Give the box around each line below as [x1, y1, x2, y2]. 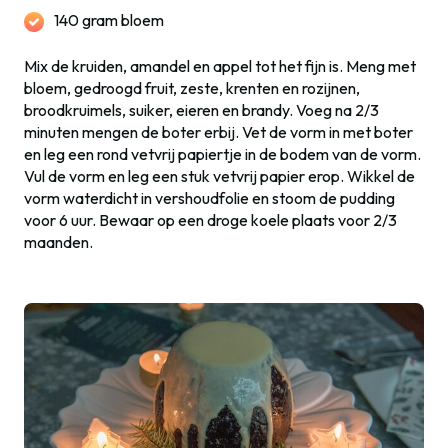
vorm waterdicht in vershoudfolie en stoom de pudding [24, 187, 395, 208]
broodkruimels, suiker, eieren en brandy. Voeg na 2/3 [24, 99, 379, 120]
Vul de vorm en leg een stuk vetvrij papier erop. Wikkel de [24, 165, 415, 186]
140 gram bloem [54, 9, 164, 30]
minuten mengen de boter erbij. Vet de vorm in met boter [24, 121, 413, 142]
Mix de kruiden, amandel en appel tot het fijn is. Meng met [24, 55, 416, 76]
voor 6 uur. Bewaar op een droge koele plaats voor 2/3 [24, 209, 397, 230]
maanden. [24, 231, 93, 252]
